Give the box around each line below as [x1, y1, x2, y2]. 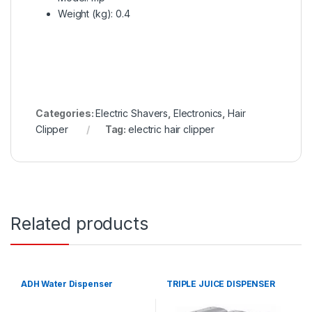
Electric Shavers [95, 107, 169, 119]
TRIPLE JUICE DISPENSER [166, 278, 275, 289]
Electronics [173, 107, 223, 119]
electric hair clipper [128, 123, 215, 135]
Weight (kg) [58, 7, 111, 19]
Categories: [36, 107, 96, 119]
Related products [10, 212, 148, 234]
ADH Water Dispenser [20, 278, 114, 289]
